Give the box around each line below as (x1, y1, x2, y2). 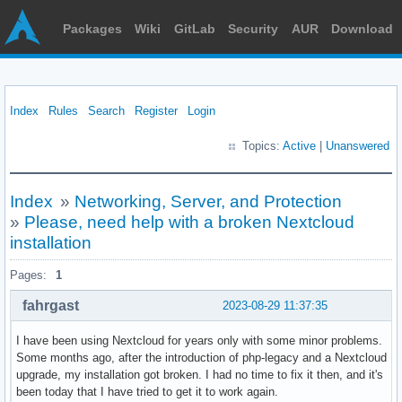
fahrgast (22, 297, 79, 313)
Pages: (10, 268, 47, 282)
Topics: (242, 139, 283, 153)
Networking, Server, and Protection (74, 192, 342, 211)
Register (135, 104, 178, 118)
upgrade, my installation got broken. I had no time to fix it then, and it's (16, 367, 383, 381)
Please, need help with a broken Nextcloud (24, 213, 354, 232)
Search (88, 104, 125, 118)
